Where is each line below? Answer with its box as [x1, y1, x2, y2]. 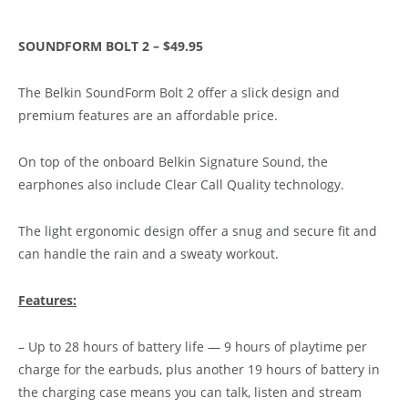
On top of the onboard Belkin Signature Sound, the [18, 152, 328, 170]
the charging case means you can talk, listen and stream [18, 382, 362, 401]
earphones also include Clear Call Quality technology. [18, 175, 344, 193]
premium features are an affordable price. [18, 106, 278, 124]
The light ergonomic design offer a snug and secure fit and [18, 221, 377, 240]
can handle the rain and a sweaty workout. [18, 244, 279, 262]
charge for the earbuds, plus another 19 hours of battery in [18, 360, 380, 378]
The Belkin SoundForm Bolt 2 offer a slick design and [18, 83, 340, 101]
